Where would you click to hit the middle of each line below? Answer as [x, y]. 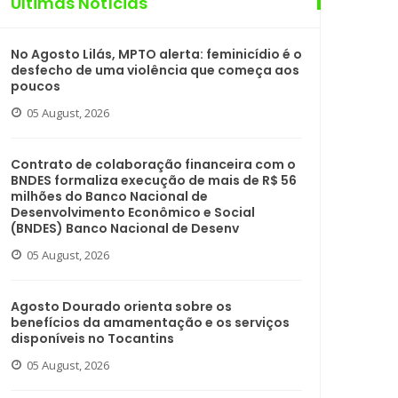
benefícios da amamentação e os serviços [150, 322]
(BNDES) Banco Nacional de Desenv [125, 228]
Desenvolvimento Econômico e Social [133, 212]
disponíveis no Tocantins [92, 338]
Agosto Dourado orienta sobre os [121, 306]
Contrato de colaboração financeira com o [153, 164]
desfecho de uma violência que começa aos [155, 70]
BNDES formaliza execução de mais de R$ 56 [154, 180]
